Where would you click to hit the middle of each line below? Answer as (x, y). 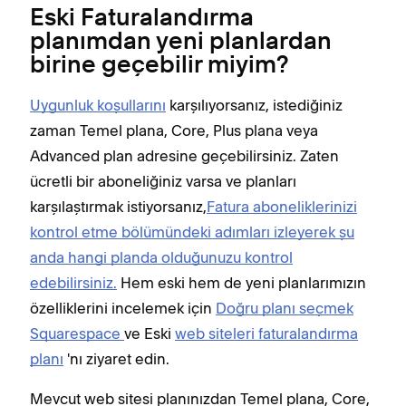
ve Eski (150, 333)
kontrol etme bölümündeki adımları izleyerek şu (192, 232)
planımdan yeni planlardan (181, 43)
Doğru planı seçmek (285, 308)
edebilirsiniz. (73, 283)
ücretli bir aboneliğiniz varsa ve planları (163, 181)
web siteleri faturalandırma (266, 333)
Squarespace (77, 333)
